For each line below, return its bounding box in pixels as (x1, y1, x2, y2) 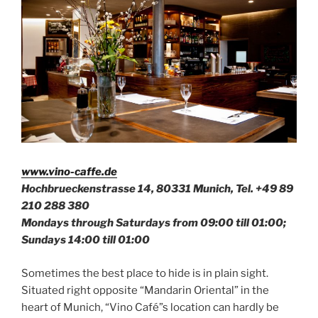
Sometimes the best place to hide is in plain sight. (21, 266, 268, 280)
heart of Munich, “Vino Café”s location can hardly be (21, 300, 279, 314)
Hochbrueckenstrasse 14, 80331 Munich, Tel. (21, 182, 256, 196)
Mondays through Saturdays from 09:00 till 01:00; (21, 216, 286, 230)
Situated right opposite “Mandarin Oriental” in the (21, 283, 269, 297)
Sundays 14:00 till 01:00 (21, 234, 150, 247)
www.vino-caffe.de (21, 165, 117, 179)
